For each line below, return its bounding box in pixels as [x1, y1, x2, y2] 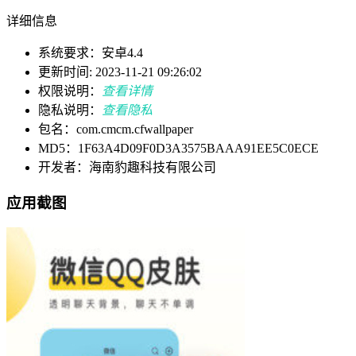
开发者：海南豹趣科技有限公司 [38, 161, 216, 175]
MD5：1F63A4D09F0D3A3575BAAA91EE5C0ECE [38, 141, 319, 156]
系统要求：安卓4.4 [38, 46, 143, 60]
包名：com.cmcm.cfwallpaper [38, 122, 193, 137]
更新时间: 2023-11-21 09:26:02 [38, 65, 202, 79]
